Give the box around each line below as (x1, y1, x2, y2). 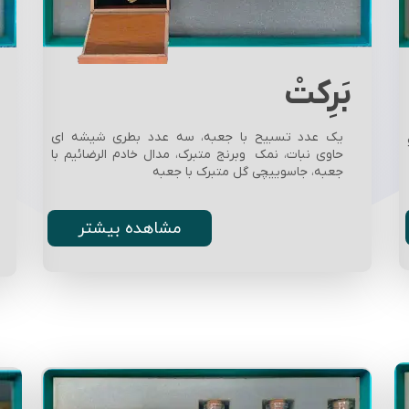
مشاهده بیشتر (78, 216, 182, 240)
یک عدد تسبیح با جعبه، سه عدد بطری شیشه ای (50, 128, 343, 146)
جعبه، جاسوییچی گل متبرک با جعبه (152, 163, 343, 181)
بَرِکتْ (284, 73, 352, 116)
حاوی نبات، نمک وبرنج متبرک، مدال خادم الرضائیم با (50, 145, 343, 163)
